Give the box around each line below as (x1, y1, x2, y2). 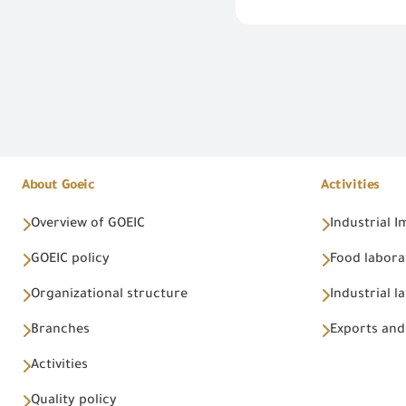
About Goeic (22, 179, 95, 195)
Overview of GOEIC (31, 217, 145, 233)
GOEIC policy (31, 253, 110, 268)
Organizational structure (31, 288, 188, 304)
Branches (31, 324, 90, 339)
